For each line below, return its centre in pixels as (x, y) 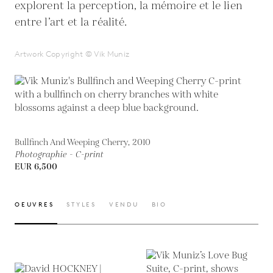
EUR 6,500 (36, 167)
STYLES (81, 204)
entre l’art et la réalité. (71, 22)
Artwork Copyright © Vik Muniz (72, 54)
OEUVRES (34, 204)
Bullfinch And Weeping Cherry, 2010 (83, 143)
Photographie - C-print (59, 155)
